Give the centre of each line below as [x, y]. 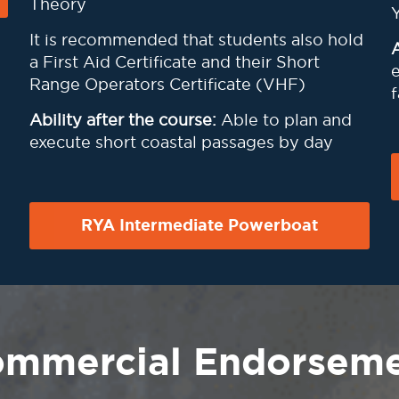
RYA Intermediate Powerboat [199, 225]
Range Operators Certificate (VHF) [167, 84]
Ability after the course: [122, 120]
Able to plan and [284, 120]
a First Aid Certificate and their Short [174, 62]
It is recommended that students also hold [196, 40]
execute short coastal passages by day [181, 142]
